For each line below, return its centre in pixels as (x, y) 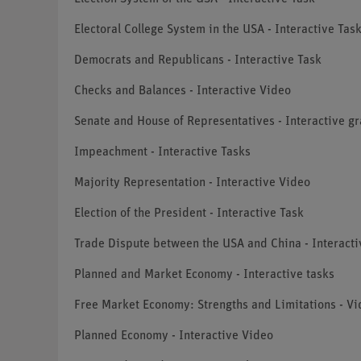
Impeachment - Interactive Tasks (162, 153)
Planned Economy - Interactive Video (174, 336)
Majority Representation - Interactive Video (192, 183)
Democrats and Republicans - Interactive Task (198, 61)
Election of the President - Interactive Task (189, 214)
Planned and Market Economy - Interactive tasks (204, 275)
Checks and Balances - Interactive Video (183, 91)
